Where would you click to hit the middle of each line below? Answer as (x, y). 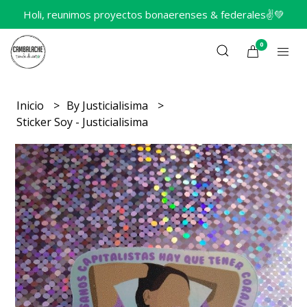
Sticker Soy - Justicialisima (83, 122)
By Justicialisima (109, 106)
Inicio (32, 106)
